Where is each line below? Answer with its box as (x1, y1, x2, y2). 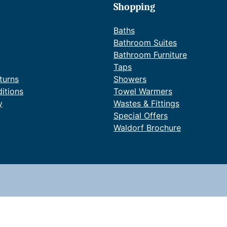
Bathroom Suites (113, 37, 177, 48)
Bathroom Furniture (113, 50, 187, 60)
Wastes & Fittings (113, 98, 179, 108)
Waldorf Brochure (113, 123, 181, 133)
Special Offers (113, 110, 168, 121)
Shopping (113, 1, 155, 13)
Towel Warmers (113, 86, 172, 96)
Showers (113, 74, 146, 84)
